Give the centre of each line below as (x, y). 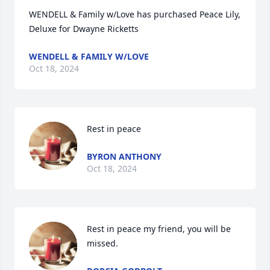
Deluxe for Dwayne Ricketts (84, 29)
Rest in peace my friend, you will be (159, 229)
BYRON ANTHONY (124, 156)
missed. (102, 243)
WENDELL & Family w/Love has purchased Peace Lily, (135, 14)
